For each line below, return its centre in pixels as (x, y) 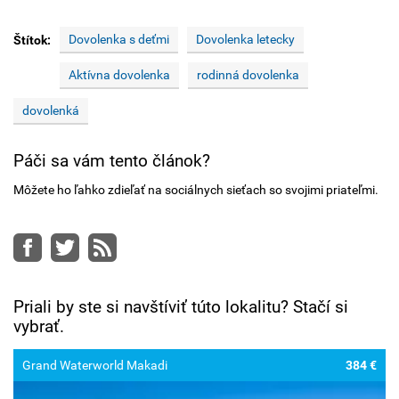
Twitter (98, 246)
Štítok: (32, 41)
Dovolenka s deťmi (119, 40)
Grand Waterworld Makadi (95, 366)
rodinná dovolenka (248, 75)
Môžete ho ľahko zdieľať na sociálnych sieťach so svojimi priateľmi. (196, 190)
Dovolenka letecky (245, 40)
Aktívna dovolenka (119, 75)
